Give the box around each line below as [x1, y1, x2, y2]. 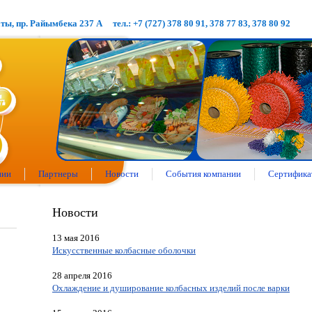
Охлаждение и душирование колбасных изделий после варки [52, 283, 290, 293]
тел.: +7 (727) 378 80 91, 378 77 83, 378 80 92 [113, 17, 290, 29]
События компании [166, 169, 241, 179]
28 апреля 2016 [52, 270, 112, 281]
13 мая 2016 [52, 233, 100, 243]
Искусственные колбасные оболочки [52, 245, 196, 256]
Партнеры [38, 169, 78, 179]
